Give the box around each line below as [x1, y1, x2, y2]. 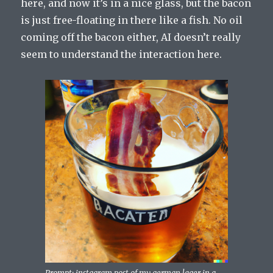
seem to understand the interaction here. [21, 48, 222, 61]
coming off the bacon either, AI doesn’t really [21, 31, 241, 44]
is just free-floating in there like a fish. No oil [21, 14, 243, 27]
